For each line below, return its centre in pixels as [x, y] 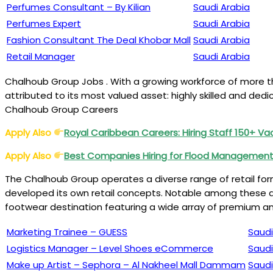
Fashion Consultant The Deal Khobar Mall [99, 40]
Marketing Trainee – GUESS [67, 232]
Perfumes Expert [44, 23]
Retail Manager [41, 56]
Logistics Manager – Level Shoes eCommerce [110, 248]
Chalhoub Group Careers [62, 109]
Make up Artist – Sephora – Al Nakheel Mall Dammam [126, 264]
